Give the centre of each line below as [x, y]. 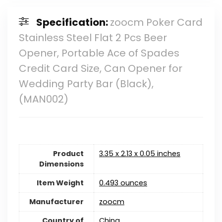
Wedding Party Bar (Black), [86, 84]
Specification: [73, 23]
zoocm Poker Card [156, 23]
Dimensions [61, 164]
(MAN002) [43, 99]
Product [68, 153]
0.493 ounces [123, 183]
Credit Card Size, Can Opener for [100, 69]
